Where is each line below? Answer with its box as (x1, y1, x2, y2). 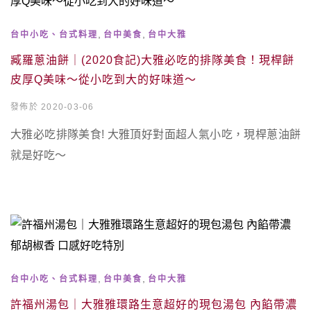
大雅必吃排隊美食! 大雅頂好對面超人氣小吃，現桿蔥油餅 (10, 128, 301, 140)
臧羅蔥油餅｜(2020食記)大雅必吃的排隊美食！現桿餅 (10, 54, 294, 66)
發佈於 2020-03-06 (10, 102, 94, 112)
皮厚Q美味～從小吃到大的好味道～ (10, 74, 196, 85)
